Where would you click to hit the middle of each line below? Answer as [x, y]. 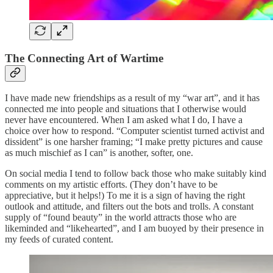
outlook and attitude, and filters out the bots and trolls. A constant [129, 207]
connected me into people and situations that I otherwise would [126, 109]
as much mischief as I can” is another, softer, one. [99, 153]
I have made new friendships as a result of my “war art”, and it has [132, 98]
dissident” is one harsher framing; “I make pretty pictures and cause [134, 142]
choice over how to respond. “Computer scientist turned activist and [135, 131]
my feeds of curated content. [59, 239]
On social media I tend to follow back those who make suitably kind [136, 174]
